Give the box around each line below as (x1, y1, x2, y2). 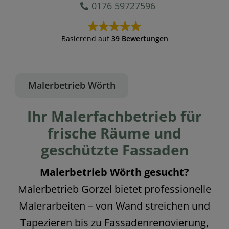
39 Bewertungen (111, 34, 168, 44)
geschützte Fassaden (40, 140, 189, 160)
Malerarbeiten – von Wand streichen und (19, 199, 210, 213)
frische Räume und (48, 123, 181, 143)
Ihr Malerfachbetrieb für (27, 106, 202, 126)
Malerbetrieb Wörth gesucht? (40, 165, 189, 179)
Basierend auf (61, 34, 111, 44)
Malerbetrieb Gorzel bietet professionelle (18, 182, 211, 196)
